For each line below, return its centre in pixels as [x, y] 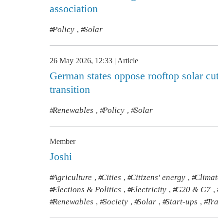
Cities [111, 177]
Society [115, 202]
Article [128, 61]
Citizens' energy [158, 177]
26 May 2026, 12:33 [81, 61]
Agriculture [72, 177]
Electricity [148, 190]
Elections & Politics [87, 190]
